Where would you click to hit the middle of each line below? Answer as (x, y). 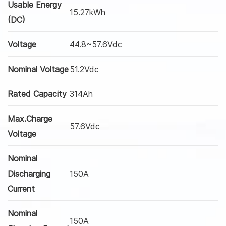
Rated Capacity (37, 94)
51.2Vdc (84, 69)
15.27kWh (88, 12)
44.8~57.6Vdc (96, 44)
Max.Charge (30, 118)
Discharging (29, 173)
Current (21, 188)
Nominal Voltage (38, 69)
